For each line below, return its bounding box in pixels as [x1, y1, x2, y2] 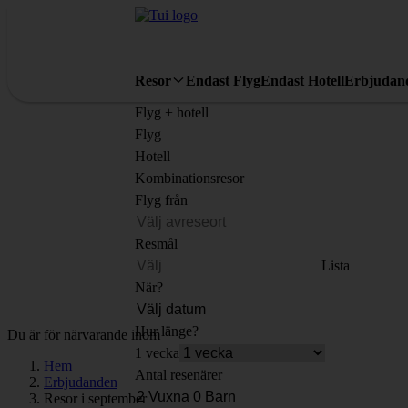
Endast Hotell [260, 72, 344, 88]
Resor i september [44, 391, 147, 406]
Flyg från [135, 192, 188, 208]
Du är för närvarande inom [7, 327, 160, 342]
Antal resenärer [135, 367, 222, 382]
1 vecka [135, 345, 179, 361]
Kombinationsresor [135, 170, 244, 186]
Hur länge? [135, 323, 199, 339]
